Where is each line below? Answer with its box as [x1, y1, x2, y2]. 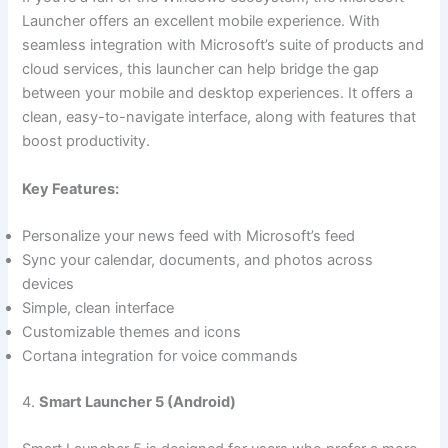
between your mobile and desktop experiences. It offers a [22, 84, 414, 103]
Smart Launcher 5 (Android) [39, 393, 237, 411]
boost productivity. [22, 132, 151, 151]
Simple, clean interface [22, 299, 175, 318]
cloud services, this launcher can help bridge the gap [22, 60, 380, 79]
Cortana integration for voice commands [22, 347, 299, 366]
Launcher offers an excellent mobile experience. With [22, 12, 381, 31]
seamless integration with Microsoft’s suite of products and [22, 36, 425, 55]
